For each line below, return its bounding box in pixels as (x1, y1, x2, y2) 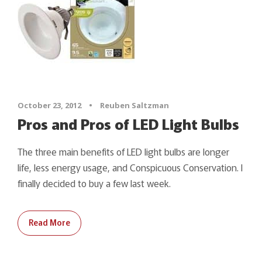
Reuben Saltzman (100, 99, 169, 111)
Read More (29, 216, 70, 228)
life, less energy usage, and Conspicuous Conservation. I (18, 160, 243, 174)
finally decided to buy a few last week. (18, 175, 171, 190)
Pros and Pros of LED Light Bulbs (18, 112, 239, 134)
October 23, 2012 (18, 99, 81, 111)
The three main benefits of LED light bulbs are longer (18, 144, 229, 158)
